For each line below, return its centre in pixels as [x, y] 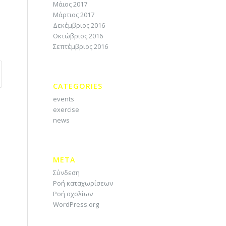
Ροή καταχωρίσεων [83, 183]
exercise [66, 109]
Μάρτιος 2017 [74, 15]
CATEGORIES [78, 86]
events [64, 99]
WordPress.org [76, 204]
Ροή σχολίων [73, 194]
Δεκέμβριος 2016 [79, 25]
